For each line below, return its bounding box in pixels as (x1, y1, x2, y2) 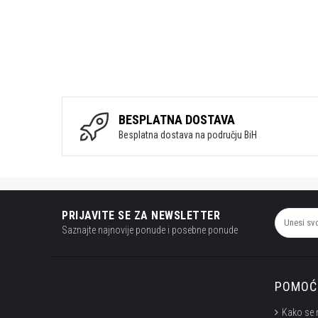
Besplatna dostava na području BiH (119, 129, 257, 141)
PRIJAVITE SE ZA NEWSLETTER (62, 209, 220, 222)
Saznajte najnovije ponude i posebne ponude (62, 224, 238, 236)
